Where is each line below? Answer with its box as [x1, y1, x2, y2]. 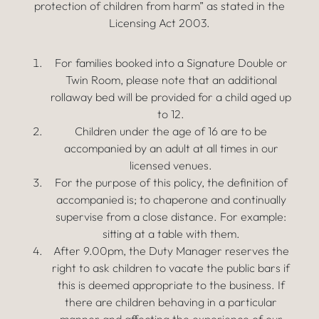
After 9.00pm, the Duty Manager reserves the [53, 244, 289, 258]
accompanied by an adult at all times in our [63, 141, 278, 155]
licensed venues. [130, 158, 212, 172]
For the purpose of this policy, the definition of [54, 175, 288, 189]
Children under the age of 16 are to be [75, 124, 267, 138]
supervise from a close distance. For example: [56, 209, 286, 224]
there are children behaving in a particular [65, 295, 277, 309]
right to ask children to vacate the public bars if [52, 261, 290, 275]
